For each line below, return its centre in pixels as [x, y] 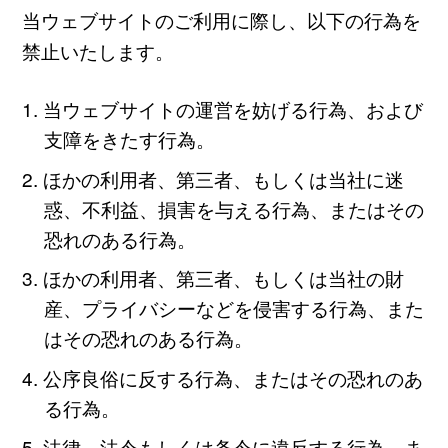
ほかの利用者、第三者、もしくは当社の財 [223, 278]
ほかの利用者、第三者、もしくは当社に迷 [223, 178]
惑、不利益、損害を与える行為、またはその [234, 208]
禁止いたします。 [97, 50]
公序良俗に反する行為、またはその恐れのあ [232, 377]
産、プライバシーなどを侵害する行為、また [234, 308]
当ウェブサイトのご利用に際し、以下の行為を [221, 19]
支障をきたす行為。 [130, 139]
